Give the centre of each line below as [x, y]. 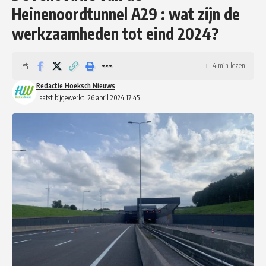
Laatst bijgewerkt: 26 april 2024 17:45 [88, 97]
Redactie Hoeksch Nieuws [75, 85]
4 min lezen [229, 65]
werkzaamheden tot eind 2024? [115, 33]
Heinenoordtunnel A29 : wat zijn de [126, 14]
